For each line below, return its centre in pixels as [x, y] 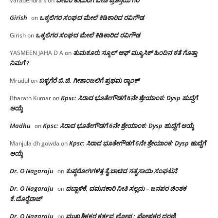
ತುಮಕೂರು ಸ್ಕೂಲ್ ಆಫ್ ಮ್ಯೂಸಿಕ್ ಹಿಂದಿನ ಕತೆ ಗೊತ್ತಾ [135, 52]
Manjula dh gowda [35, 143]
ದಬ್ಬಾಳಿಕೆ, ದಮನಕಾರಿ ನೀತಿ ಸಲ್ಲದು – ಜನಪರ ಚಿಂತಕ [126, 188]
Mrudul [19, 80]
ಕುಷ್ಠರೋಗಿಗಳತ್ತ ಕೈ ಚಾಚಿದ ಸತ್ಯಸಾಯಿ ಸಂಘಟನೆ [121, 171]
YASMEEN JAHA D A [36, 53]
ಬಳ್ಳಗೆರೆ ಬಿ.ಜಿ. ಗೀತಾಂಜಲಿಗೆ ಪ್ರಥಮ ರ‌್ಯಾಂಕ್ [90, 80]
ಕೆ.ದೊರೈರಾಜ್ [26, 198]
